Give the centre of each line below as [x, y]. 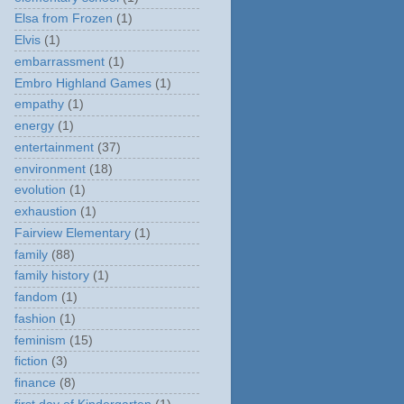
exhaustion [46, 211]
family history [52, 276]
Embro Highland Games [83, 83]
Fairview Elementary [73, 233]
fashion [35, 318]
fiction [31, 362]
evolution [40, 190]
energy [34, 126]
